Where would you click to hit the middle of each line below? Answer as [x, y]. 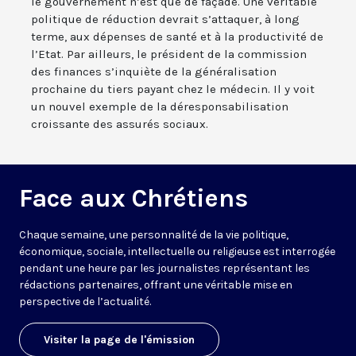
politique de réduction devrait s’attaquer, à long [165, 19]
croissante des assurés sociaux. [120, 124]
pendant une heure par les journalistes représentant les [164, 269]
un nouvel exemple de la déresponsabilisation [160, 107]
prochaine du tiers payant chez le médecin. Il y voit [173, 89]
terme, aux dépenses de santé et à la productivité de [177, 37]
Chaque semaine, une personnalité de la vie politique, [154, 235]
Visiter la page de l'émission [119, 340]
